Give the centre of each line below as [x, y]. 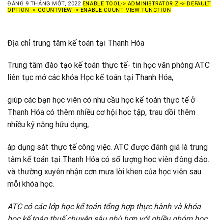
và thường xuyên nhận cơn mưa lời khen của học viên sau [104, 171]
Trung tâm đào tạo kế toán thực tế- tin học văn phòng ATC [109, 65]
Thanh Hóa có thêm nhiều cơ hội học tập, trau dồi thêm [101, 112]
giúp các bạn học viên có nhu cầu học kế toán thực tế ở [101, 100]
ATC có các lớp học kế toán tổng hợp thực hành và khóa [104, 206]
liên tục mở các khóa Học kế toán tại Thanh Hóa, [90, 78]
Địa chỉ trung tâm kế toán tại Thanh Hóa [76, 43]
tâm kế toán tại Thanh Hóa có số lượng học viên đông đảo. [108, 159]
